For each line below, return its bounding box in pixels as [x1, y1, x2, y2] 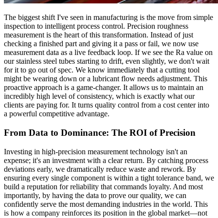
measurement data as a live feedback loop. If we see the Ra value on [4, 48, 213, 57]
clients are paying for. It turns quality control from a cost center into [4, 101, 209, 109]
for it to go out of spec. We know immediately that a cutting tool [4, 66, 200, 74]
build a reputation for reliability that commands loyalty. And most [4, 182, 203, 191]
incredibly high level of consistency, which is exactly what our [4, 92, 195, 101]
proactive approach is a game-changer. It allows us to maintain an [4, 83, 203, 92]
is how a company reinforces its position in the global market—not [4, 208, 207, 217]
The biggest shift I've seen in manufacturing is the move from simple [4, 13, 213, 22]
